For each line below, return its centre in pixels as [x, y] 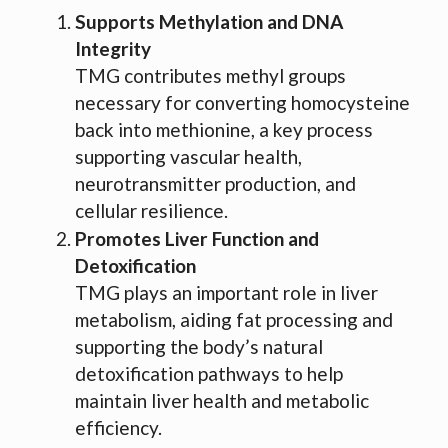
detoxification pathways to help [209, 374]
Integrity [113, 49]
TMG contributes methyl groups [210, 76]
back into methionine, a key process [224, 130]
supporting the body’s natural [199, 347]
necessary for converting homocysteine [242, 103]
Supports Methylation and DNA [209, 22]
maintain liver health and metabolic [222, 401]
